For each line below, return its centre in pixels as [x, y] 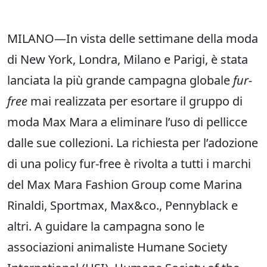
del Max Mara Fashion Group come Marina [125, 185]
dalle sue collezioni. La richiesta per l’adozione [133, 143]
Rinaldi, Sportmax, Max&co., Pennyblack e [122, 206]
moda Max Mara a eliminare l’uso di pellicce [127, 122]
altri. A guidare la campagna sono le [106, 226]
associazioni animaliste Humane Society [117, 247]
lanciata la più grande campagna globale [120, 80]
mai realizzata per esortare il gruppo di [135, 101]
